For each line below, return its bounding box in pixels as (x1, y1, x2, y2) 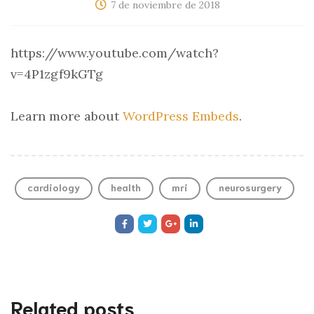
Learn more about (11, 108, 123, 124)
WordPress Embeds (123, 108, 239, 124)
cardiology (27, 181, 80, 193)
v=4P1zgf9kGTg (11, 66, 103, 82)
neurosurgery (218, 181, 282, 193)
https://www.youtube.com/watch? (11, 45, 219, 61)
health (110, 181, 141, 193)
